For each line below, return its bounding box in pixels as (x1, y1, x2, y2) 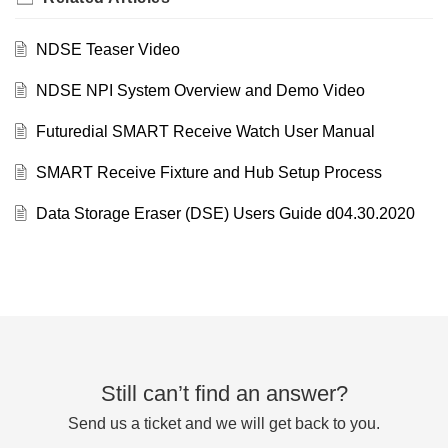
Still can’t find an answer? (100, 381, 348, 407)
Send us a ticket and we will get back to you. (68, 415, 380, 433)
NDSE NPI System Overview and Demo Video (35, 82, 365, 100)
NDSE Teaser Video (35, 41, 180, 59)
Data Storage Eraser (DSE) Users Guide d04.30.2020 (35, 205, 415, 223)
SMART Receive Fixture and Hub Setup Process (35, 164, 382, 182)
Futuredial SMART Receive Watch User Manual (35, 123, 375, 141)
